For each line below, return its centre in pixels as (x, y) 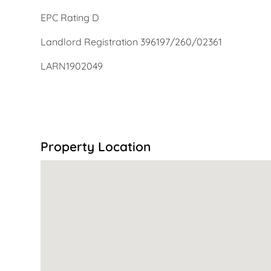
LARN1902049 (72, 66)
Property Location (96, 146)
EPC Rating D (70, 17)
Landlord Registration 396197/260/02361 (131, 41)
